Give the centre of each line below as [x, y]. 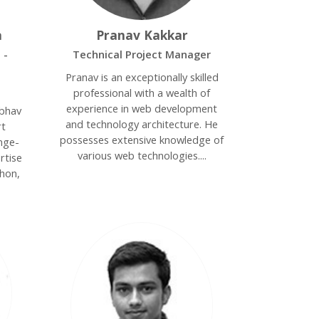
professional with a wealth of [142, 93]
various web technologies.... [142, 155]
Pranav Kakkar [142, 35]
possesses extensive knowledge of [142, 140]
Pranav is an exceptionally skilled [142, 77]
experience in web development [142, 108]
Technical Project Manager [142, 54]
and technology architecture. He [142, 124]
